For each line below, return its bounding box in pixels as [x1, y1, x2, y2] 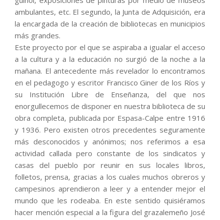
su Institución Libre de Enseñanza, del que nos [15, 89, 205, 99]
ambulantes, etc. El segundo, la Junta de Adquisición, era [15, 6, 205, 17]
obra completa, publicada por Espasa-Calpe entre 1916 [15, 112, 205, 123]
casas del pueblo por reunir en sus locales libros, [15, 160, 205, 170]
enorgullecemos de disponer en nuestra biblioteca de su [15, 101, 205, 111]
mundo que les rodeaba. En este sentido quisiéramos [15, 195, 205, 205]
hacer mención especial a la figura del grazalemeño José [15, 207, 205, 217]
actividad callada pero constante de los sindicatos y [15, 148, 205, 158]
